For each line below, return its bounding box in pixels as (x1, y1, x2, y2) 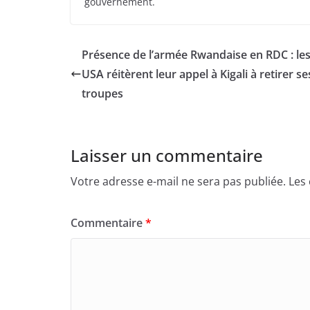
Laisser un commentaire (71, 144, 263, 167)
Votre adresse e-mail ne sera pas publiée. (71, 174, 286, 190)
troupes (82, 86, 126, 102)
